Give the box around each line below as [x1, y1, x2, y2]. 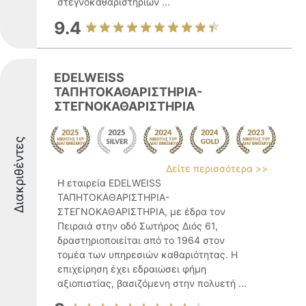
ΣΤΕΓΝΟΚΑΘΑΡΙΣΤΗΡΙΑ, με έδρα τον [57, 206, 225, 217]
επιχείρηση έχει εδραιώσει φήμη [57, 263, 206, 275]
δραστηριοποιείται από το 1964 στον [57, 234, 225, 246]
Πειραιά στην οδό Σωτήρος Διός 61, [57, 220, 218, 232]
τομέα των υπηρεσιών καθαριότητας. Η [57, 249, 238, 260]
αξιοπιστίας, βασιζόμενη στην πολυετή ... [57, 277, 247, 289]
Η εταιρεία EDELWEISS [57, 177, 161, 189]
